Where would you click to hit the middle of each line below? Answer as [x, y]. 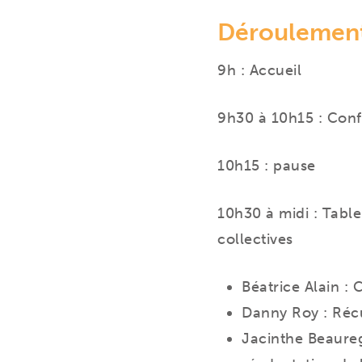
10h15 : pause [267, 166]
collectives [255, 239]
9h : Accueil [259, 70]
